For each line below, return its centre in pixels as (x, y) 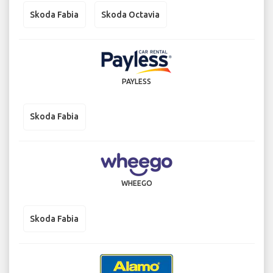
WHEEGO (136, 183)
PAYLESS (136, 81)
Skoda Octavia (130, 14)
